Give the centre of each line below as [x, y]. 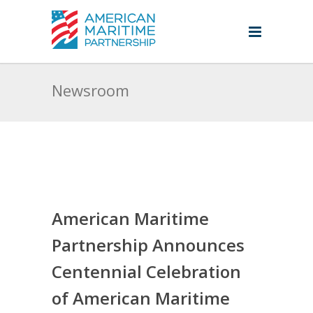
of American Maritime [141, 298]
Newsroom [90, 90]
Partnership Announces [148, 245]
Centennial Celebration [146, 271]
